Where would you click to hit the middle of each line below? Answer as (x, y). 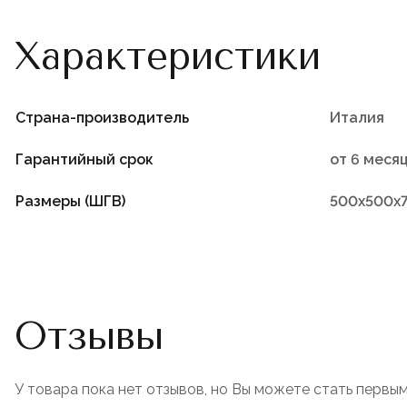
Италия (357, 117)
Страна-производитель (102, 117)
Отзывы (89, 336)
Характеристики (168, 56)
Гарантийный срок (84, 159)
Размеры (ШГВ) (70, 201)
